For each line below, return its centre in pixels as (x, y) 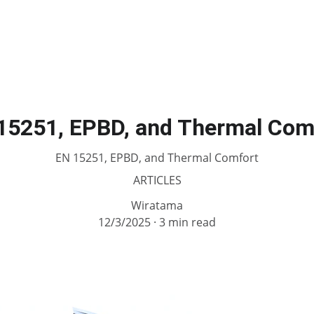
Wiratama (157, 205)
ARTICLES (157, 180)
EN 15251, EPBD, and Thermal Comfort (157, 158)
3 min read (187, 222)
